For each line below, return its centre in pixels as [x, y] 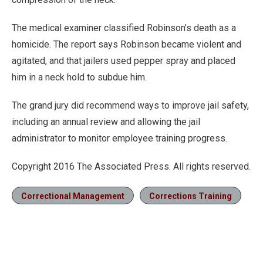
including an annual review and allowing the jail [106, 122]
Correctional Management [73, 196]
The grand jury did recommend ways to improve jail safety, [130, 105]
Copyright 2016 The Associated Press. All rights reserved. [131, 166]
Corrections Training [190, 196]
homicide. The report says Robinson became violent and [127, 44]
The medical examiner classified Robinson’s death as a [124, 28]
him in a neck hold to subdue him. [79, 77]
